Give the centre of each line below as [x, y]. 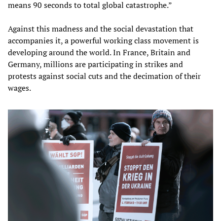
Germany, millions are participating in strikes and [95, 64]
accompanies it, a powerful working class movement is [103, 40]
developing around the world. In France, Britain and [99, 52]
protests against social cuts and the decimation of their [104, 76]
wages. [19, 88]
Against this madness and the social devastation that [101, 28]
